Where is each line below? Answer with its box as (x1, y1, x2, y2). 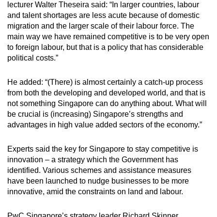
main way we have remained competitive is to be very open (7, 32, 209, 41)
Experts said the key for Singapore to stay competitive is (7, 144, 198, 153)
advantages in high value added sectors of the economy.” (7, 120, 202, 129)
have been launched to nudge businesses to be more (7, 176, 189, 185)
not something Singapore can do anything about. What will (7, 99, 207, 108)
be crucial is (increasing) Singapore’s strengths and (7, 109, 183, 118)
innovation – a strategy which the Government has (7, 155, 178, 164)
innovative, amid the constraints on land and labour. (7, 187, 183, 196)
